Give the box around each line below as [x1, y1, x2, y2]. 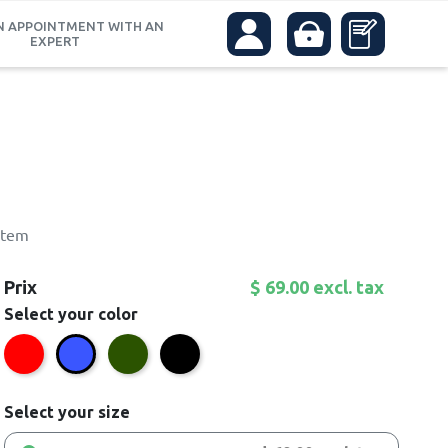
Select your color [3, 305, 138, 323]
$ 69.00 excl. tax [250, 277, 385, 297]
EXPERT [30, 33, 81, 48]
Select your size [3, 403, 130, 421]
